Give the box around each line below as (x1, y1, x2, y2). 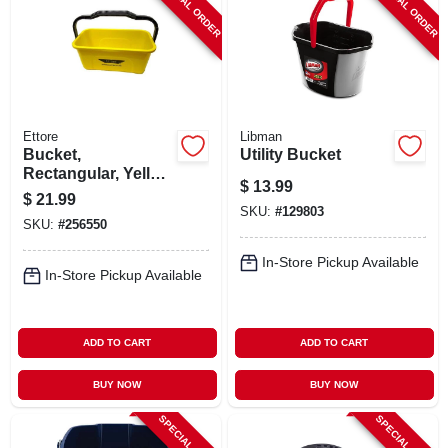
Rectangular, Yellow (22, 164, 172, 182)
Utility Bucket (239, 145, 341, 163)
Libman (239, 129, 282, 144)
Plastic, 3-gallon (22, 183, 143, 201)
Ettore (22, 129, 58, 144)
